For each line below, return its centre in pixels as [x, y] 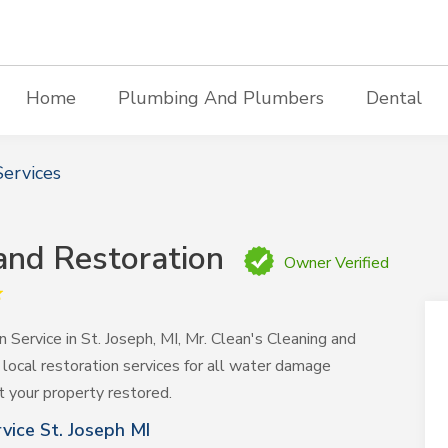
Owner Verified [337, 263]
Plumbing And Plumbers [220, 98]
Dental [393, 98]
